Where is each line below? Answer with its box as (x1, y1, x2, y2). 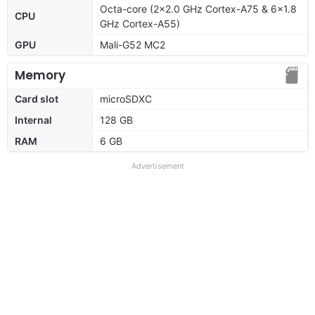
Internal (15, 113, 52, 126)
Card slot (15, 92, 58, 105)
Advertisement (131, 160, 184, 171)
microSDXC (100, 92, 152, 105)
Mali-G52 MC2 (100, 38, 165, 51)
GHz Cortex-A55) (100, 17, 180, 30)
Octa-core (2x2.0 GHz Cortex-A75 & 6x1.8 (100, 2, 297, 15)
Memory (15, 66, 65, 84)
